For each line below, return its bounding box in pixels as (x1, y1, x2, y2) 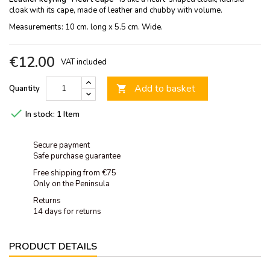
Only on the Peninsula (33, 178, 110, 189)
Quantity (9, 83, 40, 94)
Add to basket (134, 81, 195, 95)
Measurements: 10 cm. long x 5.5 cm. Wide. (9, 21, 163, 33)
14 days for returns (33, 206, 101, 217)
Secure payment (33, 139, 90, 151)
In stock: (25, 108, 55, 120)
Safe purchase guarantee (33, 150, 121, 162)
